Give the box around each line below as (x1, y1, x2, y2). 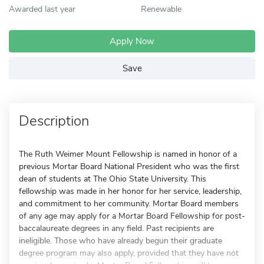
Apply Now (110, 35, 154, 47)
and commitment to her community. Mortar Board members (19, 198, 239, 209)
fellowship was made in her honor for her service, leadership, (19, 186, 242, 197)
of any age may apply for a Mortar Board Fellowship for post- (19, 210, 245, 222)
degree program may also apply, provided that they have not (19, 247, 239, 259)
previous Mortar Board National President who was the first (19, 161, 239, 172)
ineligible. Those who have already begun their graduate (19, 235, 222, 246)
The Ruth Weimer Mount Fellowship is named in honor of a (19, 148, 237, 160)
